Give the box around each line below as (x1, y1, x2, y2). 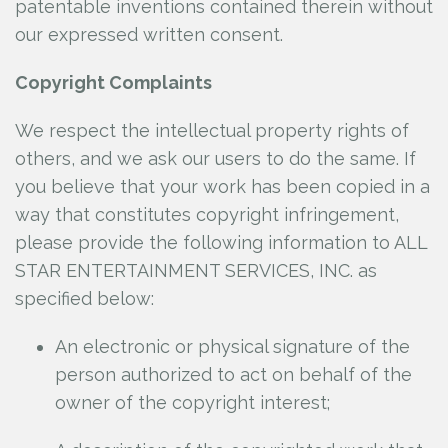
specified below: (15, 288, 154, 309)
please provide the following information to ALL (15, 232, 427, 253)
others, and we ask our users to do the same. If (15, 148, 416, 169)
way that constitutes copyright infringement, (15, 204, 399, 225)
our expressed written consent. (15, 24, 288, 45)
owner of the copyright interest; (55, 392, 330, 413)
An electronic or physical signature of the (55, 336, 410, 357)
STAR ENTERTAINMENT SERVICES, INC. (15, 260, 353, 281)
